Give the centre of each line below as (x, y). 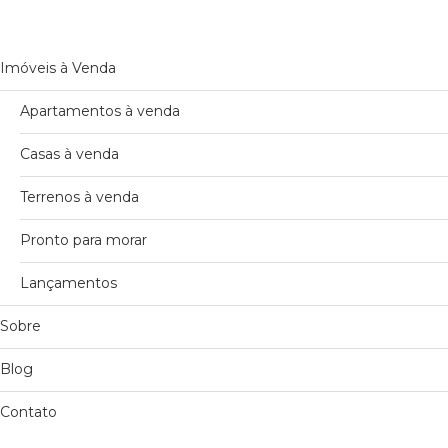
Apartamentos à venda (100, 111)
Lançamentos (68, 283)
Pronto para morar (83, 240)
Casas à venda (69, 154)
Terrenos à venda (79, 197)
